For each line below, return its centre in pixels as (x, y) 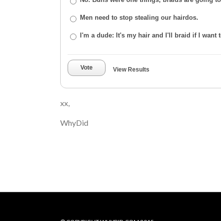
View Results (131, 70)
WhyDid (74, 123)
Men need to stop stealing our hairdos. (139, 18)
